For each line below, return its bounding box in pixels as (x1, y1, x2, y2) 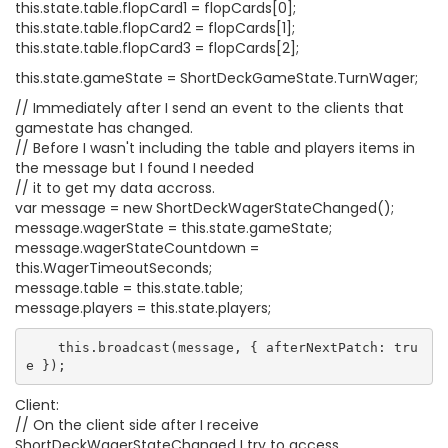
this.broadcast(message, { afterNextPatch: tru (25, 339, 58, 355)
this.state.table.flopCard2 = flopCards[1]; (15, 18, 295, 38)
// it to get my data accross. (15, 178, 215, 198)
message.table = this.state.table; (15, 278, 243, 298)
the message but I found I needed (15, 158, 254, 178)
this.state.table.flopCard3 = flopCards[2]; (15, 38, 299, 58)
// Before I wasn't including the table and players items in (15, 138, 415, 158)
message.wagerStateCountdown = (15, 238, 259, 258)
